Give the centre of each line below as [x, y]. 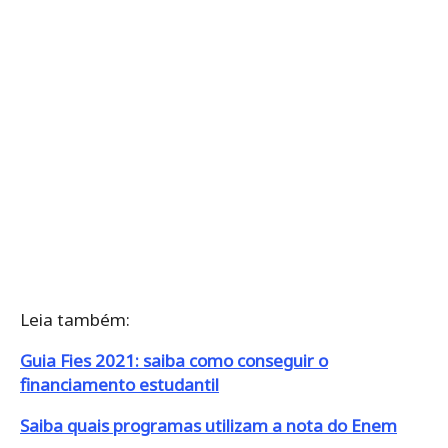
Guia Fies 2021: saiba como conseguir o [174, 360]
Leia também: [75, 319]
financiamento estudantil [119, 384]
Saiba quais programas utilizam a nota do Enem [208, 425]
